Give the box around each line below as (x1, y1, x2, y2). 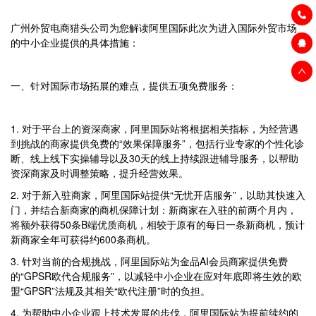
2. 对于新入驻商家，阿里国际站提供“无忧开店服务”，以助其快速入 (11, 188, 305, 202)
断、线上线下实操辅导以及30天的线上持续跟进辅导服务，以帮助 (11, 151, 298, 166)
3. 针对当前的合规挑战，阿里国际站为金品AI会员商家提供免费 (11, 254, 288, 269)
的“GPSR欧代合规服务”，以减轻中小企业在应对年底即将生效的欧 (11, 269, 302, 284)
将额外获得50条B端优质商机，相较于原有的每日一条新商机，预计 (11, 217, 305, 232)
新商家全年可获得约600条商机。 (11, 232, 156, 247)
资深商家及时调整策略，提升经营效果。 (11, 166, 188, 181)
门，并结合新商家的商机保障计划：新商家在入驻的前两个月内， (11, 202, 297, 217)
